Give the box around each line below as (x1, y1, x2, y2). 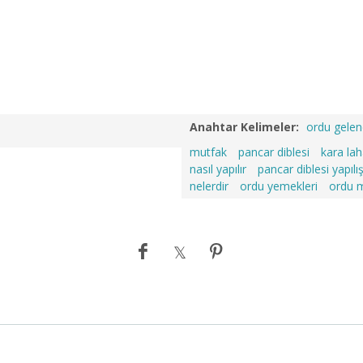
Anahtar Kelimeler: (190, 119, 299, 135)
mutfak (190, 144, 227, 160)
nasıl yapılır (190, 161, 246, 177)
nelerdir (190, 178, 228, 194)
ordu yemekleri (240, 178, 318, 194)
